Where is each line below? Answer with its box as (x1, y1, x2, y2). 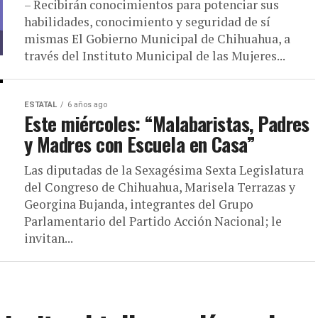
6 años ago (67, 100, 107, 109)
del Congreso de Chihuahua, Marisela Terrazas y (24, 179, 295, 195)
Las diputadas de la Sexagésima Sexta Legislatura (24, 162, 304, 178)
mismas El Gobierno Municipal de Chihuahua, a (24, 31, 290, 47)
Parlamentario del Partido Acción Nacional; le (24, 213, 282, 229)
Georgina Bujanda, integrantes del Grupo (24, 196, 253, 212)
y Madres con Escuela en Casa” (24, 130, 256, 158)
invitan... (24, 230, 73, 246)
